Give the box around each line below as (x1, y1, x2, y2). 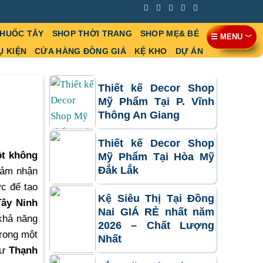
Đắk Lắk (98, 164, 139, 177)
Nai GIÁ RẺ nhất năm (98, 206, 214, 218)
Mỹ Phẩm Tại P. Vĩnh (98, 96, 214, 108)
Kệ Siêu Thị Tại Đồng (98, 193, 214, 205)
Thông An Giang (98, 109, 180, 122)
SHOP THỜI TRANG (52, 29, 132, 39)
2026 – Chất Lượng (98, 220, 214, 232)
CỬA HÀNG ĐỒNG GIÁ (35, 46, 126, 56)
